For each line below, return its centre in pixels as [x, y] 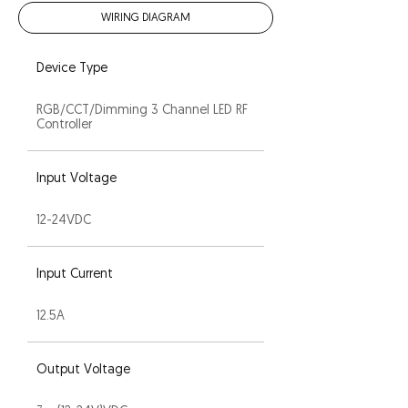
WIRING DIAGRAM [146, 18]
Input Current [75, 275]
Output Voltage [83, 370]
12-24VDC [64, 221]
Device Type [72, 69]
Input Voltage [76, 179]
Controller [64, 125]
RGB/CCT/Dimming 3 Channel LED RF [142, 111]
